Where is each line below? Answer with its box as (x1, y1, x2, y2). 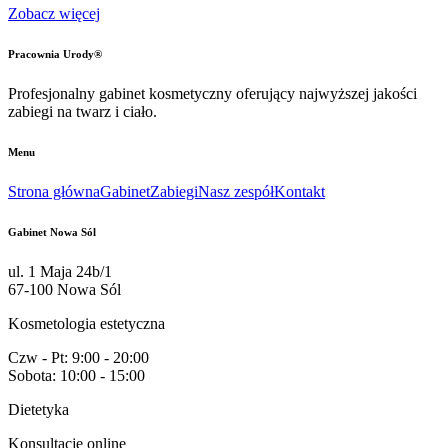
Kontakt (274, 182, 325, 200)
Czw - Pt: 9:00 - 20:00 (8, 348, 149, 366)
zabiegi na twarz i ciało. (8, 102, 157, 120)
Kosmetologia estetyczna (8, 314, 165, 332)
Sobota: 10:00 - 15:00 (8, 366, 145, 384)
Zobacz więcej (8, 4, 100, 22)
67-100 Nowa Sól (8, 280, 121, 298)
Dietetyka (8, 400, 69, 418)
